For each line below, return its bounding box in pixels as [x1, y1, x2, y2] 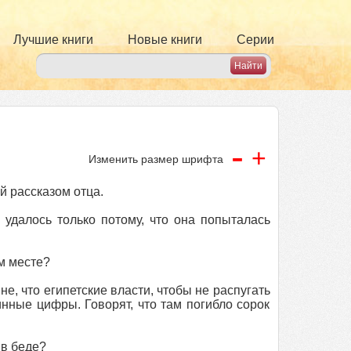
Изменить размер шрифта [89, 153, 223, 165]
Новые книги [128, 33, 202, 46]
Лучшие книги [13, 33, 93, 46]
